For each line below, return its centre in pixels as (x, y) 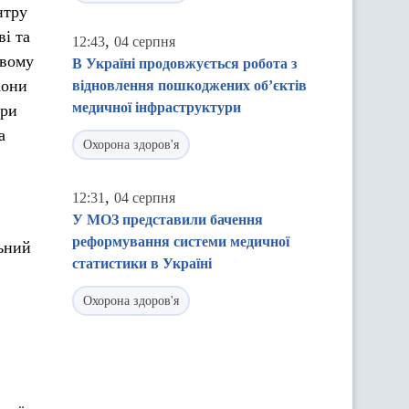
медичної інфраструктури (157, 107)
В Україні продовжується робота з (184, 63)
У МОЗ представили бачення (168, 220)
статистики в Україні (142, 263)
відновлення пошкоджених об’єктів (189, 85)
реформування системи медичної (181, 241)
